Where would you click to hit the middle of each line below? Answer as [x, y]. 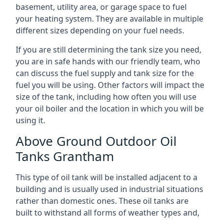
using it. [30, 120]
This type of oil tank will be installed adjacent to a [107, 177]
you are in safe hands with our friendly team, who [108, 61]
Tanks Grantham [65, 156]
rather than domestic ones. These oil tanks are [102, 201]
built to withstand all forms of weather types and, [108, 212]
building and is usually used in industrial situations [110, 189]
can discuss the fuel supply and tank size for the [105, 73]
